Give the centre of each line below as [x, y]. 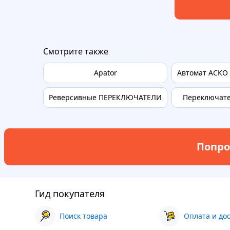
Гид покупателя [70, 193]
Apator [105, 72]
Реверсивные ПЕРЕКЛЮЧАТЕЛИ [105, 97]
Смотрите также [76, 51]
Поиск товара [83, 216]
